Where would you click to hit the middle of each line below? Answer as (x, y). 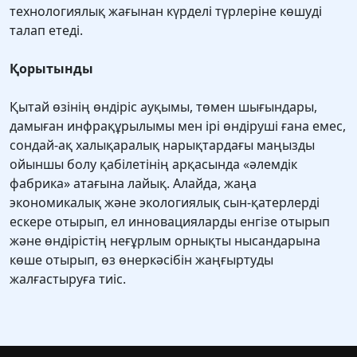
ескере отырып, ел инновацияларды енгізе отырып (170, 222)
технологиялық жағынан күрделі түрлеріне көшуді (166, 12)
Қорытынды (51, 69)
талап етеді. (46, 31)
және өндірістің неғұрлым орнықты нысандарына (165, 241)
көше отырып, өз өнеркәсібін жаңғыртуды (141, 260)
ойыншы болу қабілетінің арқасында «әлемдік (153, 165)
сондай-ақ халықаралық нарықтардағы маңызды (162, 145)
